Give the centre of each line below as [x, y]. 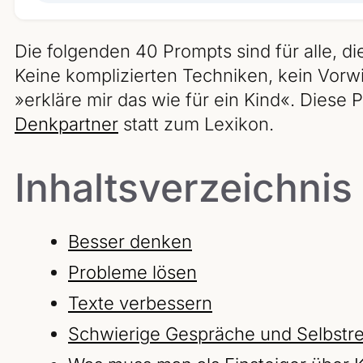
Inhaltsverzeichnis [184, 188]
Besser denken [130, 242]
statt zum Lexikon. [196, 124]
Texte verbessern [140, 303]
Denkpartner [66, 124]
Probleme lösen [132, 273]
